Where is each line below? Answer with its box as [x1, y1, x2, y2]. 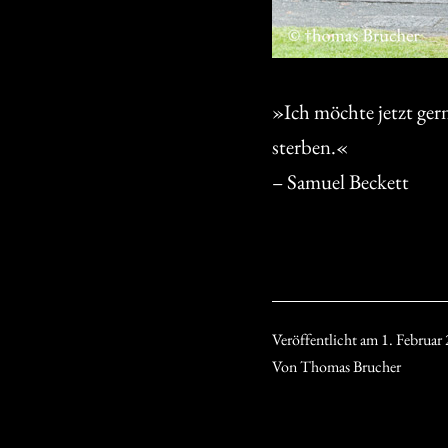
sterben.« [272, 132, 348, 160]
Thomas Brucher [300, 355, 401, 377]
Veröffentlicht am [272, 328, 381, 350]
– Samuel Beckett [272, 167, 409, 195]
